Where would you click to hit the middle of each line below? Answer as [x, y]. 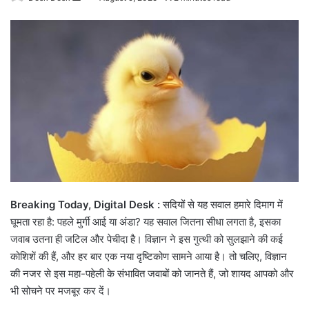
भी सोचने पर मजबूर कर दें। [61, 291]
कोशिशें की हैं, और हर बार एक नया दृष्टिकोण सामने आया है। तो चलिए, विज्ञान [149, 257]
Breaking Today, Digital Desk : [87, 205]
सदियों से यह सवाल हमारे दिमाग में [223, 205]
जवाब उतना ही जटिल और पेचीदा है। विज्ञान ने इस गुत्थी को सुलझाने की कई [147, 239]
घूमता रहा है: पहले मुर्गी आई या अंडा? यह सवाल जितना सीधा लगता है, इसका [146, 222]
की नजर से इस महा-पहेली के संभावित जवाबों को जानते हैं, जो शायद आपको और [152, 274]
